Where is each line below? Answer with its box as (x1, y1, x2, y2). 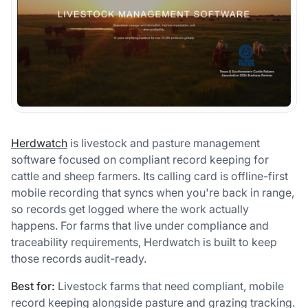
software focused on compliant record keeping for (11, 153, 269, 167)
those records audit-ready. (11, 252, 146, 266)
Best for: (11, 279, 55, 294)
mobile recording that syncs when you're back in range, (11, 186, 294, 200)
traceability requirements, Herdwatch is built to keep (11, 235, 277, 250)
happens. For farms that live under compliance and (11, 219, 269, 233)
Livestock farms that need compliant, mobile (55, 279, 284, 294)
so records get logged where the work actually (11, 202, 249, 217)
